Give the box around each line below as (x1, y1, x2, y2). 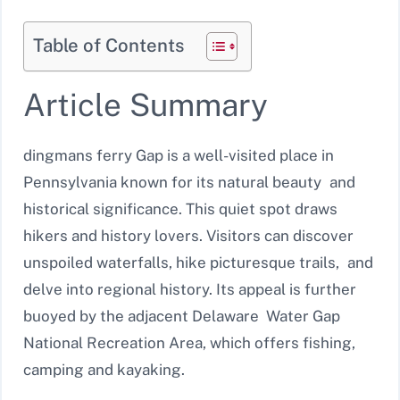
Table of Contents (33, 35, 184, 57)
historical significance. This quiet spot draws (23, 200, 346, 219)
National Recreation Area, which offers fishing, (23, 334, 355, 353)
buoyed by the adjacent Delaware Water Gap (23, 307, 340, 326)
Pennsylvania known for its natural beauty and (23, 173, 355, 192)
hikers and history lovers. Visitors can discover (23, 227, 354, 246)
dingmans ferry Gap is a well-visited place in (23, 146, 334, 165)
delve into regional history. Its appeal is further (23, 280, 356, 299)
